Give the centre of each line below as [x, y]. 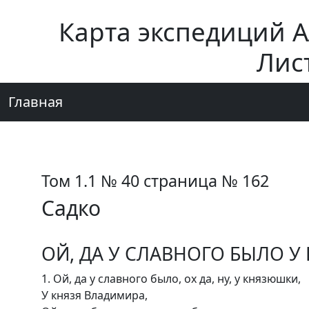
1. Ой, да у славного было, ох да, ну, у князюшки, [171, 279]
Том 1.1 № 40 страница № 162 [155, 181]
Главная [36, 102]
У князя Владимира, [94, 295]
